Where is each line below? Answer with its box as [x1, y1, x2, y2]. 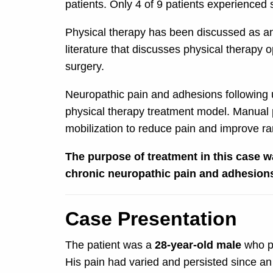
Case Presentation [65, 208, 237, 230]
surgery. [65, 60, 104, 73]
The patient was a [65, 239, 155, 252]
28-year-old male [154, 239, 241, 252]
